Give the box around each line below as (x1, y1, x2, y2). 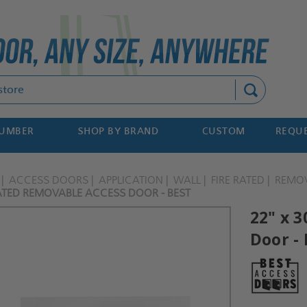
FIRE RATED (211, 173, 265, 186)
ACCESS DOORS (9, 173, 89, 186)
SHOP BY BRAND (77, 125, 159, 137)
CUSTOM (201, 125, 245, 137)
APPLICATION (99, 173, 164, 186)
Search (98, 77, 134, 89)
